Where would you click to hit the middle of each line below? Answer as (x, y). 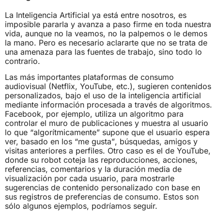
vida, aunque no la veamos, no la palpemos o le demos (106, 33)
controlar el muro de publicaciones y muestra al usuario (107, 123)
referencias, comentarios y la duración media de (93, 169)
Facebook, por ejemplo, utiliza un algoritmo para (94, 114)
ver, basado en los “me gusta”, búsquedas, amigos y (101, 142)
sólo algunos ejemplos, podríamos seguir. (81, 206)
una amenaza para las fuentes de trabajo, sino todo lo (103, 52)
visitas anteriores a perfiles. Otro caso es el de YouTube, (108, 151)
